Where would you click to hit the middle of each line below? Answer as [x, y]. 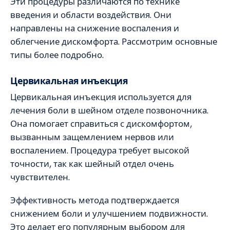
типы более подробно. [57, 55]
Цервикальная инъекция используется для [101, 97]
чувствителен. [40, 177]
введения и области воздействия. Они [91, 15]
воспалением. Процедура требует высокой [100, 151]
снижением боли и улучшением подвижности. [109, 213]
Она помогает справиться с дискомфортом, [101, 124]
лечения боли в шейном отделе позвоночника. [109, 111]
